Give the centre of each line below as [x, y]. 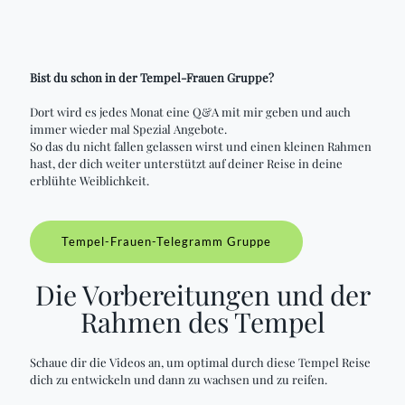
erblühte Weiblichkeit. [89, 180]
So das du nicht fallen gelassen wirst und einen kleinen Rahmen [201, 146]
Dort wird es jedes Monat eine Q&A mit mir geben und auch [190, 112]
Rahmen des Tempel [202, 322]
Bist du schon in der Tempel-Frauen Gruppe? [152, 77]
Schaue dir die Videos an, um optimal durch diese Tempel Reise [200, 362]
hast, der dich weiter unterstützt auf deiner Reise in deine [186, 163]
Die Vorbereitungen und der [202, 295]
